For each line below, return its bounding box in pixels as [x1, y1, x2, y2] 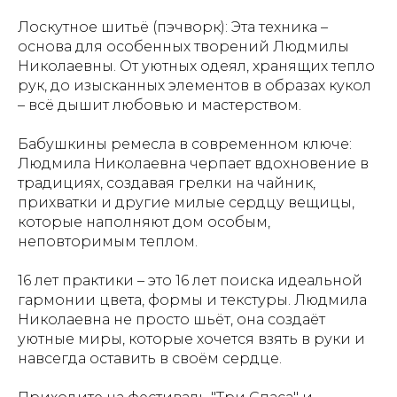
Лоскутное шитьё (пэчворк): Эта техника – [18, 19, 328, 35]
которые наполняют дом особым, [18, 214, 270, 230]
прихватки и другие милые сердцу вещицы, [18, 194, 354, 211]
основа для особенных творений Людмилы [18, 38, 349, 55]
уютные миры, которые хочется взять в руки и [18, 331, 365, 347]
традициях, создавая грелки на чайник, [18, 175, 315, 191]
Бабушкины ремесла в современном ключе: [18, 136, 352, 152]
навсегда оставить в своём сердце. [18, 350, 282, 367]
